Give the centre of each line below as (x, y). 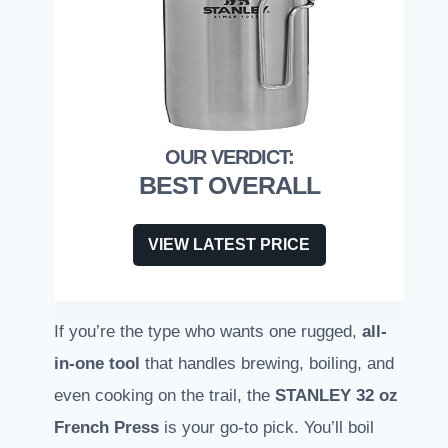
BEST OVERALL (229, 185)
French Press (106, 428)
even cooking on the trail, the (164, 396)
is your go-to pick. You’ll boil (266, 428)
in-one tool (97, 364)
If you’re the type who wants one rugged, (208, 332)
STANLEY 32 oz (336, 396)
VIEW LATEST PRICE (229, 245)
